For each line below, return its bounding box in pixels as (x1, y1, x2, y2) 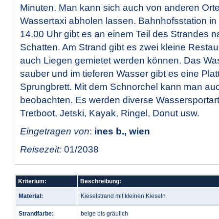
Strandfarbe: (19, 210, 54, 217)
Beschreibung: (80, 178, 121, 185)
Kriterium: (18, 178, 46, 185)
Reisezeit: (20, 144, 62, 154)
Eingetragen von (20, 126, 89, 136)
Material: (19, 193, 43, 199)
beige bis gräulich (81, 210, 128, 217)
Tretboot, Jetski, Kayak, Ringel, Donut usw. (20, 108, 199, 118)
